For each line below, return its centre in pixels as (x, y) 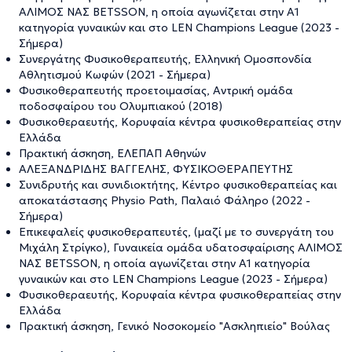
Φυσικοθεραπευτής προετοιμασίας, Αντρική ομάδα (156, 90)
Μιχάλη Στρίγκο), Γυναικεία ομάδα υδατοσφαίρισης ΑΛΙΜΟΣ (181, 247)
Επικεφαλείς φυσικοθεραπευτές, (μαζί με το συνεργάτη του (176, 231)
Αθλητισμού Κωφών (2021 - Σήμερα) (115, 74)
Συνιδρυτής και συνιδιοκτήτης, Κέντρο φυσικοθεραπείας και (178, 184)
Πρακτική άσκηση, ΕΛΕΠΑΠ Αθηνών (112, 153)
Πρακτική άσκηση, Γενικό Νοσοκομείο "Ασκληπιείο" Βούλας (174, 326)
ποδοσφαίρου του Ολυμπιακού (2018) (121, 106)
